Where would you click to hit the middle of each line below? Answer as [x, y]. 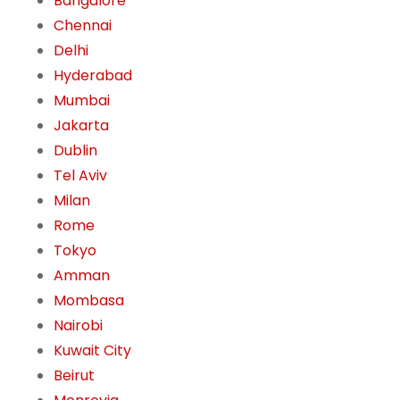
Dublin [75, 151]
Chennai [83, 26]
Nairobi [78, 326]
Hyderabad [93, 76]
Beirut [74, 376]
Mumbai [82, 101]
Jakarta [81, 126]
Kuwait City [92, 351]
